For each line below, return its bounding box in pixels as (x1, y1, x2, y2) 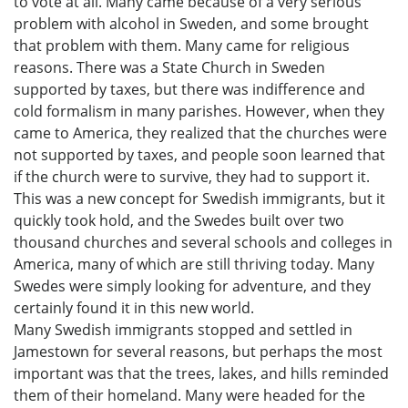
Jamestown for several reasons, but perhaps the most (14, 342, 382, 362)
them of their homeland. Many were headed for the (14, 385, 365, 406)
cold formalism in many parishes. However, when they (14, 101, 384, 122)
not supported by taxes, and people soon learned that (14, 145, 385, 166)
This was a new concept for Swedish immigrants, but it (14, 189, 385, 209)
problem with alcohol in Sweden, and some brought (14, 14, 369, 35)
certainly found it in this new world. (14, 298, 254, 319)
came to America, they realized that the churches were (14, 123, 387, 144)
